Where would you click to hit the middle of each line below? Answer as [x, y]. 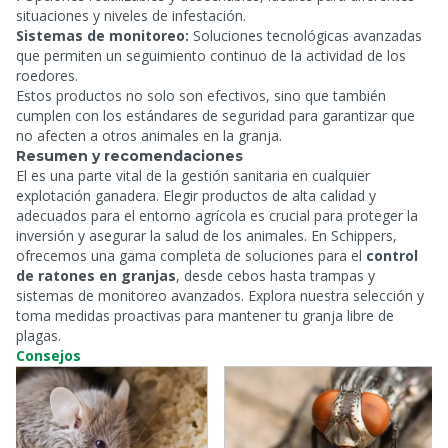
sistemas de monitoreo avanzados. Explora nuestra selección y [220, 295]
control [392, 255]
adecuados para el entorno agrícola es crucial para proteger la [217, 215]
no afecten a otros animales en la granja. [149, 135]
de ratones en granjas [96, 275]
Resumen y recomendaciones [129, 156]
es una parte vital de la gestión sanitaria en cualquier [200, 175]
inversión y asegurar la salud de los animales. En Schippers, [206, 235]
